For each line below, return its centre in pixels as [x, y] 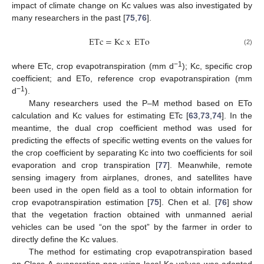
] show [239, 202]
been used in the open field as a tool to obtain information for [132, 190]
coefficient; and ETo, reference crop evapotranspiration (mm [132, 79]
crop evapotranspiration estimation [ [81, 202]
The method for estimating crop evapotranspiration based [140, 252]
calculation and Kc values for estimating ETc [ [100, 116]
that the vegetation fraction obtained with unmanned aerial [132, 215]
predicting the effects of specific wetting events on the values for [132, 141]
